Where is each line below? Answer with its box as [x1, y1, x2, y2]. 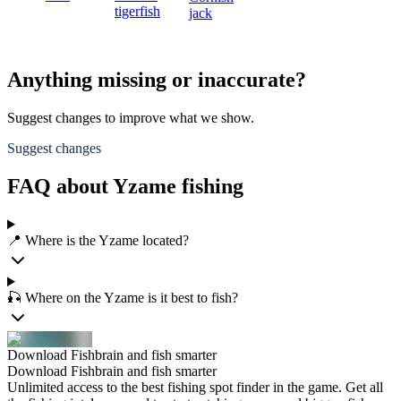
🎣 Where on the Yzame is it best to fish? [7, 290, 238, 305]
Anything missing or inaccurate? [7, 68, 306, 92]
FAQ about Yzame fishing [7, 175, 243, 199]
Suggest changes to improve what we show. [7, 110, 254, 126]
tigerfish [115, 4, 160, 20]
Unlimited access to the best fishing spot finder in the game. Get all [7, 380, 383, 395]
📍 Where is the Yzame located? [7, 233, 189, 248]
